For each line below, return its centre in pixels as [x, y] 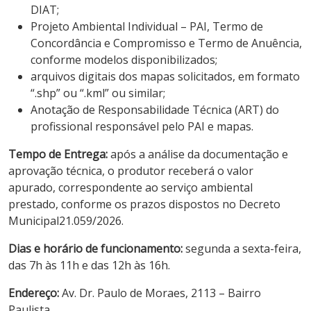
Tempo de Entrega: [59, 154]
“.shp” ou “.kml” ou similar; [98, 93]
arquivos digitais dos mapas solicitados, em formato [165, 76]
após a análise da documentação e [199, 154]
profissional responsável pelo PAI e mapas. [142, 126]
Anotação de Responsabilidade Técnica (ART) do [155, 109]
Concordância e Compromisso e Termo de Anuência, [166, 43]
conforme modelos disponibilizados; [124, 59]
